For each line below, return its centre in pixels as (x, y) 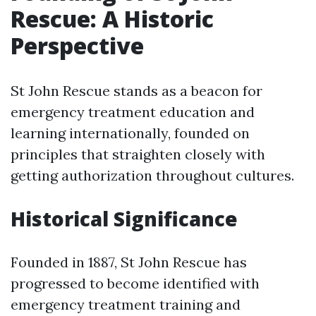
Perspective (77, 45)
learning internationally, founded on (130, 133)
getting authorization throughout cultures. (152, 175)
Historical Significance (124, 219)
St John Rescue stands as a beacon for (136, 91)
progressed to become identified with (135, 283)
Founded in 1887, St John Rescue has (129, 262)
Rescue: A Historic (112, 19)
